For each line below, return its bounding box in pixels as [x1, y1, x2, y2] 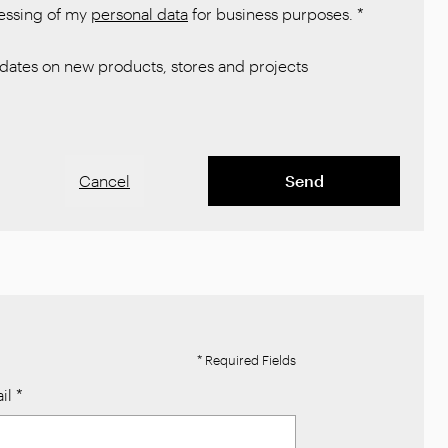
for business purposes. [188, 4, 353, 23]
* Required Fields [197, 351, 296, 367]
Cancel [79, 171, 130, 190]
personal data [91, 4, 188, 23]
